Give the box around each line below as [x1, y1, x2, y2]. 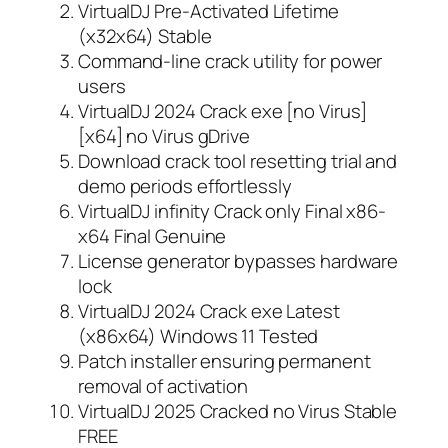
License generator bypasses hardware [78, 247, 398, 274]
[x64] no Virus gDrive [78, 122, 250, 149]
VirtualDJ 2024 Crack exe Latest [78, 297, 340, 324]
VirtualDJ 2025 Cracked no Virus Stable [78, 397, 398, 424]
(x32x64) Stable [78, 22, 212, 49]
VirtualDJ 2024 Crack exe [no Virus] [78, 97, 367, 124]
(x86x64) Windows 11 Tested [78, 322, 319, 349]
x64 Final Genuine [78, 222, 227, 249]
